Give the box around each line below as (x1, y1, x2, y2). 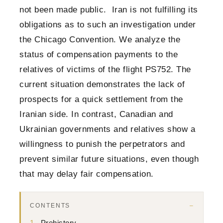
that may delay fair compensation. (19, 169, 154, 179)
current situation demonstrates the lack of (19, 80, 185, 90)
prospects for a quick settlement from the (19, 95, 183, 105)
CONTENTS (30, 202, 71, 210)
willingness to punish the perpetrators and (19, 139, 185, 149)
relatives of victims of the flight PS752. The (19, 65, 191, 75)
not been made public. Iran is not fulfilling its (19, 5, 198, 15)
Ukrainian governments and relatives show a (19, 124, 195, 134)
